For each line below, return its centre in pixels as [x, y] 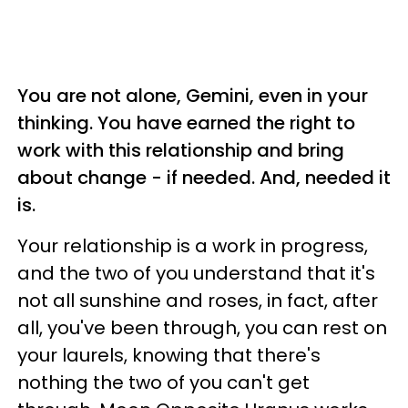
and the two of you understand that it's [196, 273]
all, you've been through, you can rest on [202, 328]
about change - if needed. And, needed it [204, 178]
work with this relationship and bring [181, 150]
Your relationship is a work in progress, [193, 246]
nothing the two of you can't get [163, 382]
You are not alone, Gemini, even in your [193, 96]
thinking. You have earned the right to [186, 123]
